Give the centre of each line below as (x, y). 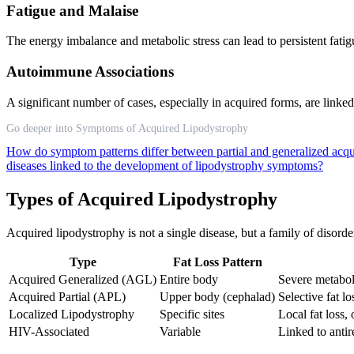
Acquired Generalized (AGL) (83, 279)
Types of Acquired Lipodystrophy (142, 199)
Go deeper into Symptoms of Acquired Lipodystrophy (127, 128)
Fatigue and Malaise (72, 10)
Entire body (189, 279)
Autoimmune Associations (90, 72)
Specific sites (192, 314)
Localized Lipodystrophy (72, 314)
